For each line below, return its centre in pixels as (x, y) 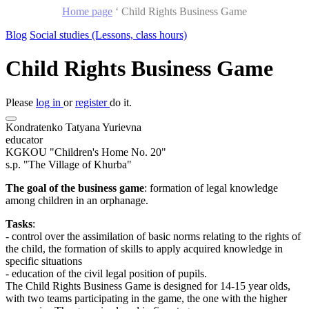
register (92, 102)
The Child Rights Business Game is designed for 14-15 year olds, (148, 286)
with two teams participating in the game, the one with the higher (146, 298)
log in (50, 102)
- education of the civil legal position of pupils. (106, 273)
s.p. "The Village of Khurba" (69, 164)
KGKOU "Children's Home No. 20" (86, 152)
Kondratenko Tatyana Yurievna (73, 127)
